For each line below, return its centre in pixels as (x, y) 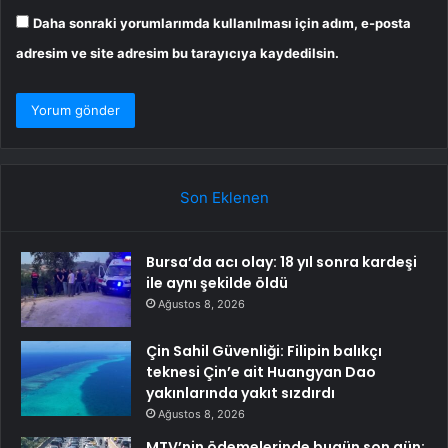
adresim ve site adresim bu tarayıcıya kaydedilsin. (177, 53)
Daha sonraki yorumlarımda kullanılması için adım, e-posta (222, 23)
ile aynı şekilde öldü (217, 283)
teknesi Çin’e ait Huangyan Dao (261, 372)
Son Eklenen (224, 198)
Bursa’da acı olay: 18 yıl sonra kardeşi (281, 262)
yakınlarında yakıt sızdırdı (240, 393)
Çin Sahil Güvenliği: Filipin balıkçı (264, 351)
